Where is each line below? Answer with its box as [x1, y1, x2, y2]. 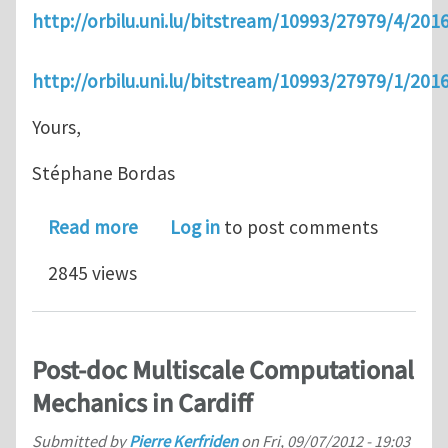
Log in [170, 215, 220, 240]
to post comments [220, 215, 378, 240]
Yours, [32, 115, 81, 140]
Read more [48, 215, 138, 240]
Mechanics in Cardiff [32, 385, 253, 422]
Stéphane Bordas [32, 161, 175, 186]
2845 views [48, 261, 137, 286]
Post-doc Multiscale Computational [32, 352, 414, 389]
